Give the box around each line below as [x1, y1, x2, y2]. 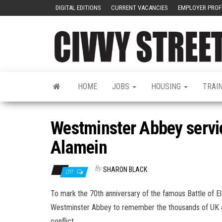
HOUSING [151, 81, 183, 91]
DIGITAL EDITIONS [55, 4, 101, 11]
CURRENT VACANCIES [111, 4, 168, 11]
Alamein [51, 137, 107, 158]
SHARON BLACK [103, 165, 147, 173]
